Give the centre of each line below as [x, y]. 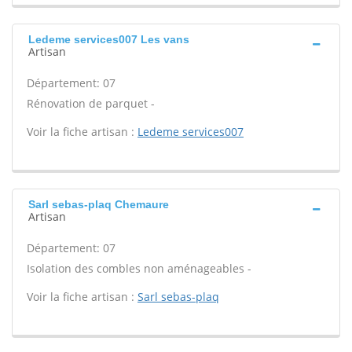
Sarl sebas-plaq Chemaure [99, 204]
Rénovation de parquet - [91, 103]
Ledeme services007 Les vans [109, 39]
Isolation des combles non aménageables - [139, 268]
